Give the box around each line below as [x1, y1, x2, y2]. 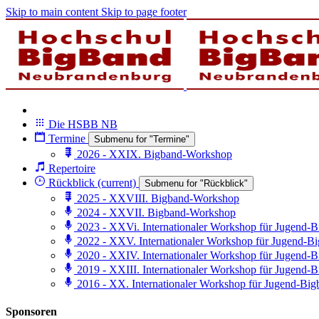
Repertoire [48, 162, 95, 174]
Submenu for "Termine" [94, 134, 189, 145]
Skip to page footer [101, 6, 187, 18]
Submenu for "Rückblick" [145, 178, 248, 189]
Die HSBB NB [48, 118, 117, 130]
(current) [98, 177, 136, 189]
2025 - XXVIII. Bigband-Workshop [77, 192, 239, 204]
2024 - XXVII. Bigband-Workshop [77, 206, 236, 219]
